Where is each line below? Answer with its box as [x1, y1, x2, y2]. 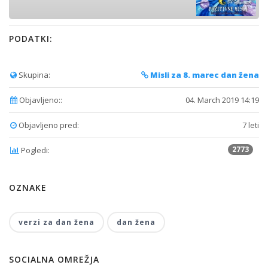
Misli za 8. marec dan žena [148, 69, 259, 80]
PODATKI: [9, 32, 53, 44]
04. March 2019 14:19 [185, 94, 259, 105]
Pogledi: [19, 144, 50, 156]
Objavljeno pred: [17, 119, 79, 130]
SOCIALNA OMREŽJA [9, 253, 99, 265]
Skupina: [17, 69, 50, 80]
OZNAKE [9, 181, 47, 193]
